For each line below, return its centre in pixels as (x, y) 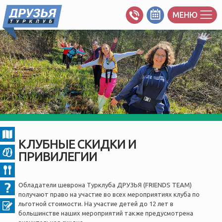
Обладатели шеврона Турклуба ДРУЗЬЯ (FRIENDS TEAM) (105, 185)
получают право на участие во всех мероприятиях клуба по (109, 194)
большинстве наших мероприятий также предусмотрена (106, 213)
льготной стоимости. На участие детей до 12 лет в (96, 204)
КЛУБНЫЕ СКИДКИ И (77, 144)
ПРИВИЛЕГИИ (57, 157)
